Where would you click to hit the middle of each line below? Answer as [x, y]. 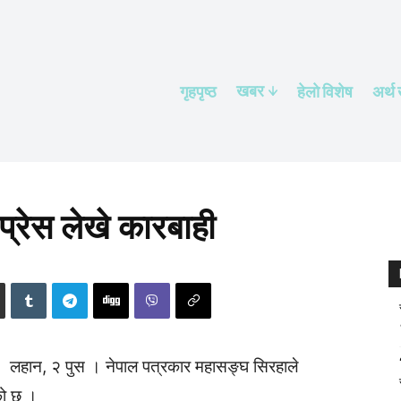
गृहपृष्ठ [198, 90]
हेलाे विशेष [325, 90]
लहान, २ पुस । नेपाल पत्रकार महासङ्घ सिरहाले [154, 367]
